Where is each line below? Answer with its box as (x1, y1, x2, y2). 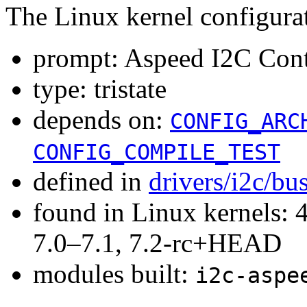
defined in (33, 166, 149, 196)
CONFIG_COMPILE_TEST (33, 139, 280, 164)
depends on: (33, 104, 170, 134)
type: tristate (33, 73, 167, 103)
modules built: (33, 258, 195, 288)
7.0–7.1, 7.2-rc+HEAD (33, 228, 282, 258)
